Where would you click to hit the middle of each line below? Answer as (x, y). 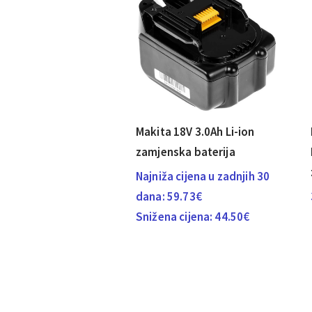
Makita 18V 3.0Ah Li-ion (195, 132)
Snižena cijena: (175, 217)
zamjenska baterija (186, 152)
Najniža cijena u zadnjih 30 (203, 177)
